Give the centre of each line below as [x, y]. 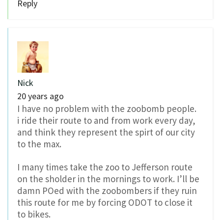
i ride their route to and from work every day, [106, 120]
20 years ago [41, 96]
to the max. [39, 144]
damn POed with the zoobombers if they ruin [107, 190]
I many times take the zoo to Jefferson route [105, 167]
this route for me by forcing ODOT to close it [105, 202]
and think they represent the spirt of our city [106, 132]
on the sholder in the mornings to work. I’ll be [108, 179]
